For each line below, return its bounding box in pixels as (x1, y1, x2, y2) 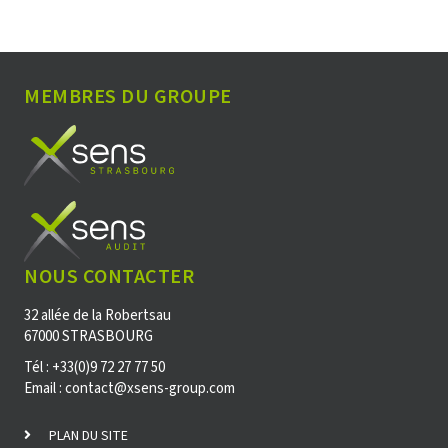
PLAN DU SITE (46, 425, 128, 446)
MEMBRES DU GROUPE (24, 83, 232, 109)
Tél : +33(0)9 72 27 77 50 (24, 356, 165, 378)
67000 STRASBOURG (24, 325, 153, 347)
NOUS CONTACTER (24, 262, 194, 288)
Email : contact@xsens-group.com (24, 377, 235, 399)
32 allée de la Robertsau (24, 304, 171, 326)
